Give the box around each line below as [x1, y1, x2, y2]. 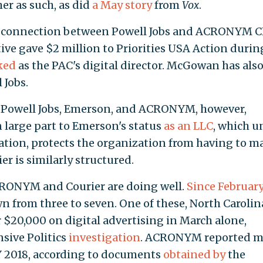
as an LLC [163, 119, 213, 133]
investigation [68, 231, 140, 245]
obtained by [163, 248, 225, 262]
